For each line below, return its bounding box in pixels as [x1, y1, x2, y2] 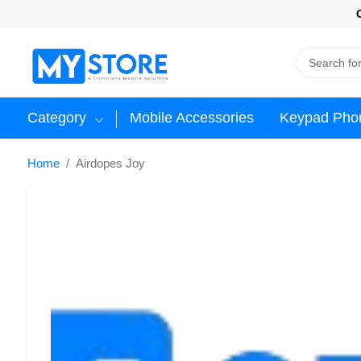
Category [27, 110, 90, 127]
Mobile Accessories [130, 110, 254, 127]
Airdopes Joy [76, 156, 145, 171]
